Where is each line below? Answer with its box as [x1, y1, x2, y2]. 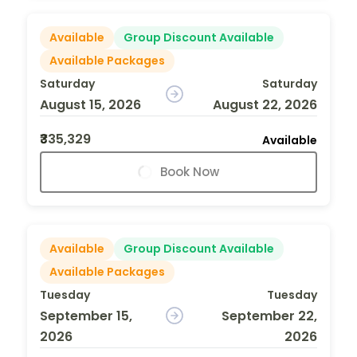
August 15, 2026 [40, 95, 141, 114]
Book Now [160, 163, 219, 180]
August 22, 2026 [212, 95, 317, 114]
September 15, [40, 306, 132, 325]
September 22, [221, 306, 317, 325]
